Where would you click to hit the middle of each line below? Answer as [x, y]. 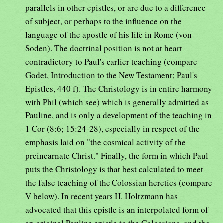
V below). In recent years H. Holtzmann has [102, 196]
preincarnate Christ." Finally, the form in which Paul [117, 156]
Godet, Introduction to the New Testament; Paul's [111, 75]
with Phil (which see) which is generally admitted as [117, 102]
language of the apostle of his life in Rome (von [109, 35]
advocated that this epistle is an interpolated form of [117, 210]
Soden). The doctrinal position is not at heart [104, 48]
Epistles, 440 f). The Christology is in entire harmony [119, 89]
